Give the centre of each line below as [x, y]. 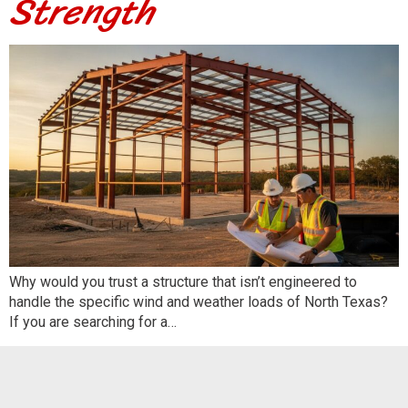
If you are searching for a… [93, 322]
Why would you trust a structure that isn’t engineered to [183, 282]
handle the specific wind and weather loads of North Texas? [199, 302]
